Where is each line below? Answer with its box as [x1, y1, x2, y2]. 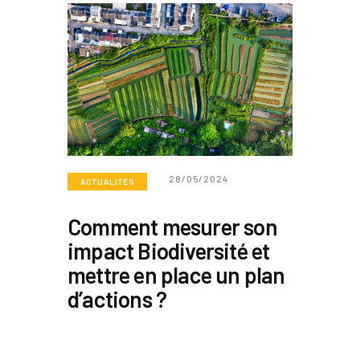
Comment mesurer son [67, 213, 277, 241]
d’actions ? [67, 285, 171, 313]
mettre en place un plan [67, 261, 285, 289]
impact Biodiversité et [67, 237, 270, 265]
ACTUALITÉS [80, 177, 134, 187]
